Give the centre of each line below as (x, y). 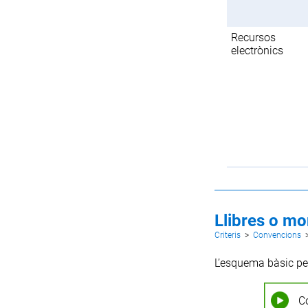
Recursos (254, 37)
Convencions (277, 235)
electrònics (257, 50)
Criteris (227, 235)
